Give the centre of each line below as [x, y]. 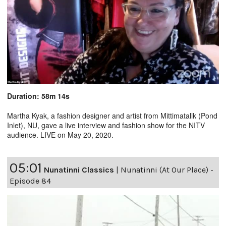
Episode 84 [30, 181]
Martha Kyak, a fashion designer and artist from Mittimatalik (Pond [112, 116]
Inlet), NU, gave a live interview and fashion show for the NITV [106, 125]
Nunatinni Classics [79, 170]
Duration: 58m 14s [38, 96]
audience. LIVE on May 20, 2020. [60, 135]
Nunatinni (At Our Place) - [167, 170]
